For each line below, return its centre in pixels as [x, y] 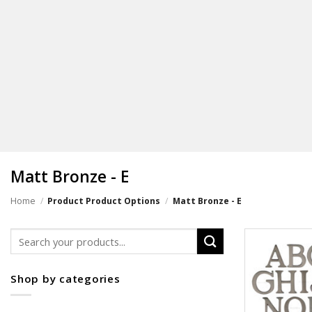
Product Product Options [104, 201]
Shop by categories [65, 279]
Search [27, 235]
